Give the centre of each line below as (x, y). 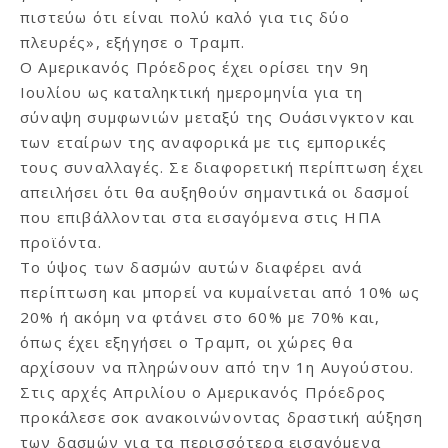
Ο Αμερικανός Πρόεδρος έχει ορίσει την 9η (195, 66)
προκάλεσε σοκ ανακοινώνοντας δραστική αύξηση (221, 416)
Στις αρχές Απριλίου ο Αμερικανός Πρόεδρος (203, 391)
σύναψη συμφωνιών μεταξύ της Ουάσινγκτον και (218, 116)
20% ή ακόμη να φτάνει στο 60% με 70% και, (200, 316)
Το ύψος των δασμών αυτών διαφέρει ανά (191, 266)
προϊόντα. (61, 241)
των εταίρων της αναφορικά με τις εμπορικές (204, 141)
